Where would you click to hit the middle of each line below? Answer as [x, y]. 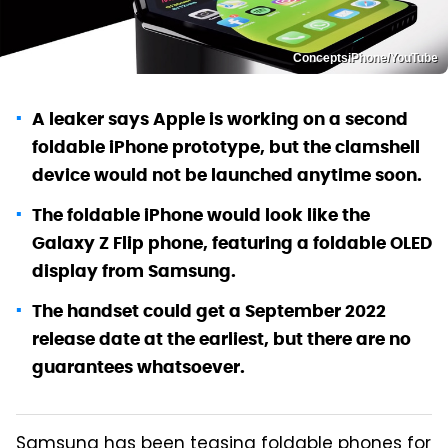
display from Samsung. [134, 271]
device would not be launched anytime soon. [227, 175]
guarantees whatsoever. [138, 367]
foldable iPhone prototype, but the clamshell [226, 147]
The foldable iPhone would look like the [201, 215]
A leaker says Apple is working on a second [220, 119]
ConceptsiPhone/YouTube [365, 58]
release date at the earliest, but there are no [221, 339]
